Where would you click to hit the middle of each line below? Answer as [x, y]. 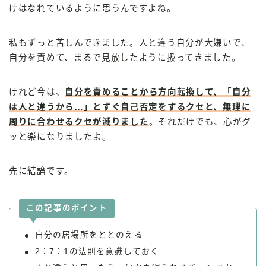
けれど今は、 [37, 92]
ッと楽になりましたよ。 [60, 136]
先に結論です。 [41, 171]
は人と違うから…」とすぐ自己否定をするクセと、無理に [130, 107]
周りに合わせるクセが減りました [79, 121]
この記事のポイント [67, 208]
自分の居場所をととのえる [89, 235]
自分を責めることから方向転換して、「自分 [158, 92]
